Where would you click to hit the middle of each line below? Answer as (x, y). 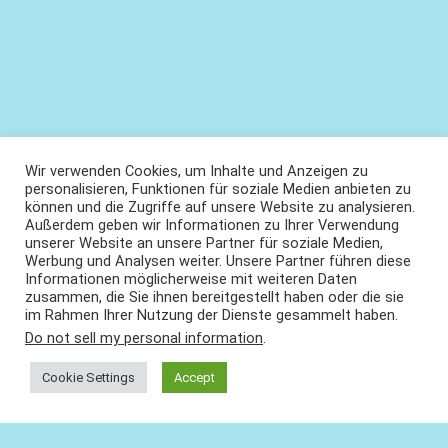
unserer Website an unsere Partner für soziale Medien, (204, 243)
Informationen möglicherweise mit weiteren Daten (191, 279)
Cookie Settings (88, 377)
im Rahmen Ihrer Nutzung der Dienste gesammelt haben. (211, 315)
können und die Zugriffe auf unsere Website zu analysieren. (220, 207)
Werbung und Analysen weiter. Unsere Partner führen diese (218, 261)
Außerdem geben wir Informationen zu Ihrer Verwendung (212, 225)
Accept (194, 377)
